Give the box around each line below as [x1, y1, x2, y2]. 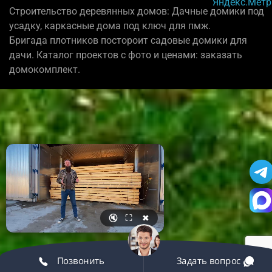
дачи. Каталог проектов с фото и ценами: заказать [9, 49, 242, 61]
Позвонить [54, 254, 104, 267]
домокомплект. [9, 64, 80, 76]
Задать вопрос [176, 254, 243, 267]
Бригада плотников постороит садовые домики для [9, 35, 247, 47]
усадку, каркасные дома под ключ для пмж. [9, 20, 211, 32]
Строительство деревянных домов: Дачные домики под [9, 5, 264, 18]
